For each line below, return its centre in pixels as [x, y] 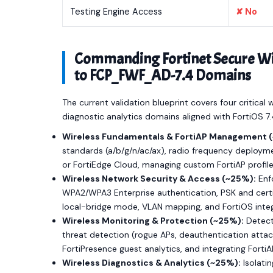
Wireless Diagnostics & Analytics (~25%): [151, 263]
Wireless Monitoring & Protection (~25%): [153, 221]
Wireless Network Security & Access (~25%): [159, 179]
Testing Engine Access [116, 12]
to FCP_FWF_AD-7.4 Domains [163, 76]
